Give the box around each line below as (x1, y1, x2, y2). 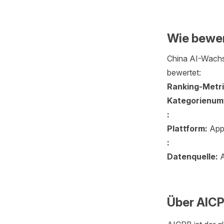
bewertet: (166, 67, 201, 77)
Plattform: (166, 123, 209, 133)
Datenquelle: (166, 151, 220, 161)
